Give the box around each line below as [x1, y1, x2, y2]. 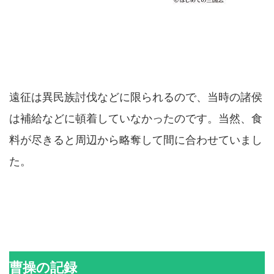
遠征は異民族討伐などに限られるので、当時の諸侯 [9, 90, 262, 103]
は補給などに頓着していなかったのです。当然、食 [9, 111, 262, 125]
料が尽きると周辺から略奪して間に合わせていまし [9, 133, 262, 146]
